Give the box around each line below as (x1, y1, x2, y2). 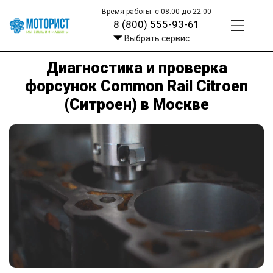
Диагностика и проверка (46, 58, 227, 77)
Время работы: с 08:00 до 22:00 (102, 7, 212, 16)
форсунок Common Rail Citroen (25, 77, 248, 95)
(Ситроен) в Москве (64, 95, 209, 113)
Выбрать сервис (124, 34, 190, 43)
